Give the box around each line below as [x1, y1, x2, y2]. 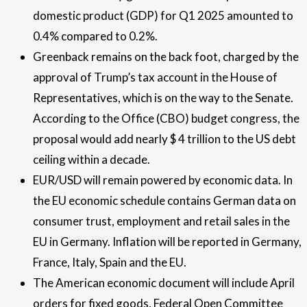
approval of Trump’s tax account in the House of [33, 69, 278, 84]
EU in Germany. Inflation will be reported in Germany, [33, 234, 302, 249]
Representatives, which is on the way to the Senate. [33, 90, 293, 105]
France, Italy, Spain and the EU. [33, 254, 186, 269]
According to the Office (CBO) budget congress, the [33, 110, 299, 125]
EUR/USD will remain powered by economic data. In [33, 172, 293, 187]
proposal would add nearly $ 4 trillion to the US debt [33, 131, 296, 146]
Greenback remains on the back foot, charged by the [33, 49, 299, 64]
